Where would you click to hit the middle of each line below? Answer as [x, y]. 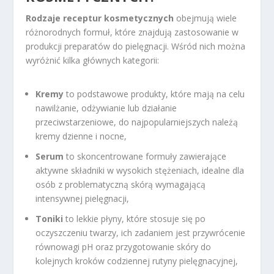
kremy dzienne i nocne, [81, 136]
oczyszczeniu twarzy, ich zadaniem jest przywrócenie [141, 232]
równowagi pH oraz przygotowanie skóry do [124, 246]
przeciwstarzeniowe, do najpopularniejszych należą [137, 122]
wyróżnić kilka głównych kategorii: [93, 60]
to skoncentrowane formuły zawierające [145, 156]
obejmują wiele [206, 18]
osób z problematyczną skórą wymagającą [121, 184]
